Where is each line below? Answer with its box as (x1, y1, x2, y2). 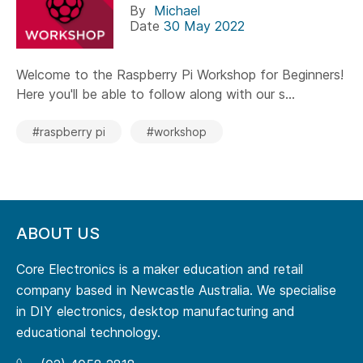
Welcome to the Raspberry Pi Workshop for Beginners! (16, 66, 344, 83)
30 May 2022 (164, 18, 245, 35)
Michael (154, 2, 200, 19)
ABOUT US (16, 224, 100, 244)
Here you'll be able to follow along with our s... (16, 86, 295, 103)
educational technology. (16, 324, 160, 341)
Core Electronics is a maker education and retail (16, 261, 303, 278)
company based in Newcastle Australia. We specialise (16, 282, 336, 299)
